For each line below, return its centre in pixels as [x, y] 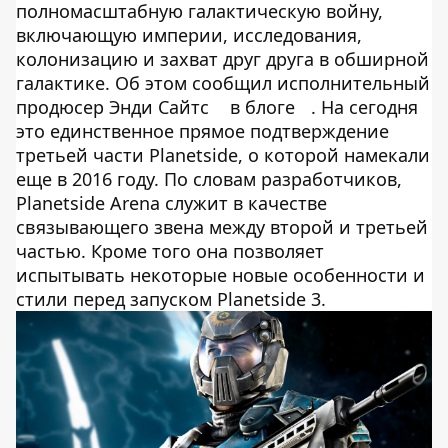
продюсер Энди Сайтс [115, 107]
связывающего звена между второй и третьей [222, 227]
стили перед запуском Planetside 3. [171, 299]
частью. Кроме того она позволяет [170, 251]
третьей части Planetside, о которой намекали [223, 155]
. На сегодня [364, 107]
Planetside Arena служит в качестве [171, 203]
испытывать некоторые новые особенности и [220, 275]
